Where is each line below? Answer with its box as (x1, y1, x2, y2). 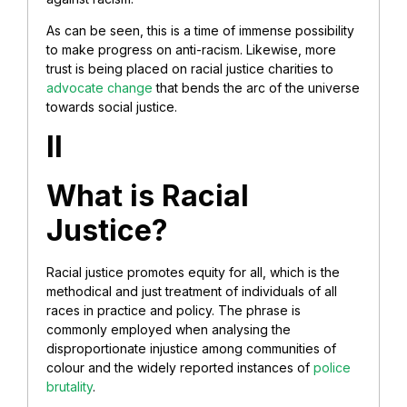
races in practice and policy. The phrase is (46, 302, 301, 318)
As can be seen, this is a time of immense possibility (46, 23, 354, 39)
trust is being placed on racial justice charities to (46, 61, 333, 77)
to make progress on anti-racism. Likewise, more (46, 42, 336, 58)
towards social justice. (46, 99, 181, 115)
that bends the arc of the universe (153, 80, 360, 96)
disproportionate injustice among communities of (46, 340, 336, 356)
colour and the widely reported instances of (46, 359, 313, 375)
